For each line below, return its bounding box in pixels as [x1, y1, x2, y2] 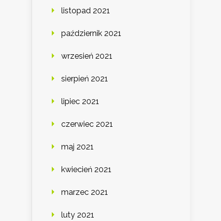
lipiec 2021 [61, 96, 99, 106]
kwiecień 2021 [61, 164, 111, 174]
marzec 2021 [61, 187, 108, 197]
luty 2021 [61, 210, 94, 220]
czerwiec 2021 [61, 119, 113, 129]
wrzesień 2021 [61, 51, 112, 61]
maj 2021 [61, 142, 94, 151]
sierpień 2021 [61, 74, 108, 83]
